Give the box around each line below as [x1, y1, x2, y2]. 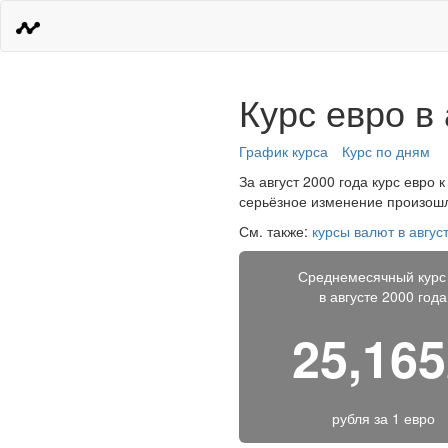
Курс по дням [342, 141, 430, 161]
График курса [239, 141, 328, 161]
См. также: [239, 221, 312, 241]
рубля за [331, 408, 392, 428]
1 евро [391, 408, 435, 428]
